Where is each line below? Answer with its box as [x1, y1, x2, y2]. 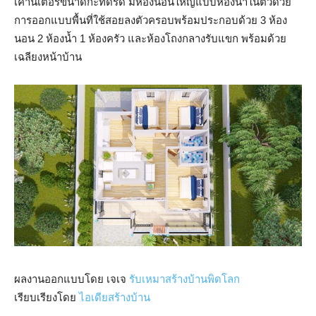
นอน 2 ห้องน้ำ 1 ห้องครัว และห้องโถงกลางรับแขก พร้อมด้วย [14, 32, 286, 44]
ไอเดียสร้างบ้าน [79, 291, 150, 304]
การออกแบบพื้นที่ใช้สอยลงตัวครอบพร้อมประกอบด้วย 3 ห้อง [14, 13, 287, 26]
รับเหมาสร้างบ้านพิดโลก [129, 273, 240, 286]
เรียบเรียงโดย [14, 291, 79, 304]
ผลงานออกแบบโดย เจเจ [14, 273, 129, 286]
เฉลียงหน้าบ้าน [14, 50, 82, 63]
